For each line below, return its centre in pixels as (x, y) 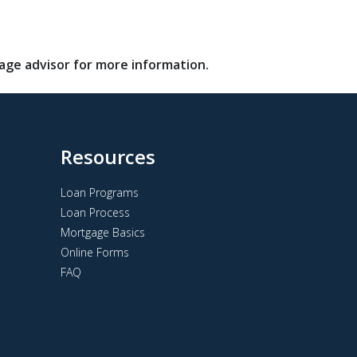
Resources (108, 157)
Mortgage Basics (103, 232)
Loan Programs (100, 192)
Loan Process (95, 212)
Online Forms (95, 252)
